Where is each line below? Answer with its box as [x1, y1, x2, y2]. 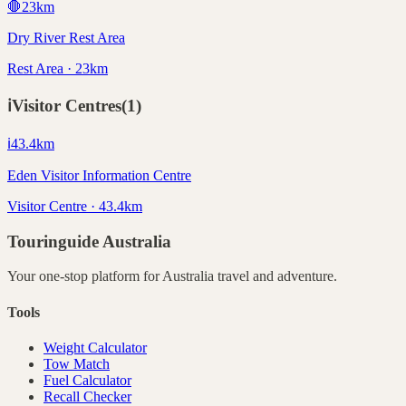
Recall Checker [43, 389, 131, 404]
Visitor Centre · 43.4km [7, 198, 142, 215]
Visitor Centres [12, 96, 121, 116]
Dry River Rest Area [7, 29, 125, 45]
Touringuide [7, 231, 102, 251]
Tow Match [43, 356, 110, 372]
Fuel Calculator [43, 372, 131, 388]
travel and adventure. [214, 268, 337, 285]
